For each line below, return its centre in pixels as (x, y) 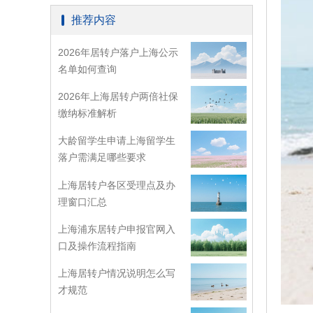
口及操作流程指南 (97, 246)
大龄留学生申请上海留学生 (117, 141)
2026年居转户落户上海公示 (118, 52)
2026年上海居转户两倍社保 (118, 96)
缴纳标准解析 (87, 113)
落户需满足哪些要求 (102, 158)
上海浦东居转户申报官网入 (117, 229)
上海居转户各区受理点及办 (117, 185)
